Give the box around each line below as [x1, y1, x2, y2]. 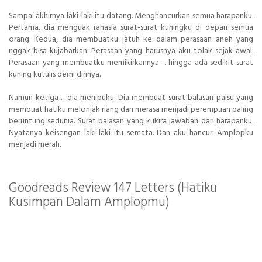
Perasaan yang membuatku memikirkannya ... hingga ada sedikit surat [9, 56, 253, 70]
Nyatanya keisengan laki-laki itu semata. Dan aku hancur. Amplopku [9, 126, 253, 140]
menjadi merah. [9, 138, 61, 152]
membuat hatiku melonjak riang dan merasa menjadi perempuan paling [9, 103, 253, 117]
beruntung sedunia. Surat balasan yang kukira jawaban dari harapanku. [9, 115, 253, 129]
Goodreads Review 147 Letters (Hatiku [9, 178, 217, 199]
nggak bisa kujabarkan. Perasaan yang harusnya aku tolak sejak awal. [9, 44, 253, 58]
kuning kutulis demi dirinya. [9, 68, 101, 82]
